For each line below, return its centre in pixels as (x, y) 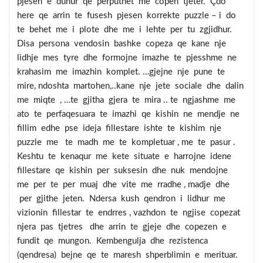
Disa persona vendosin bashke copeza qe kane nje (123, 44)
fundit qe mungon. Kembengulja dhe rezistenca (114, 241)
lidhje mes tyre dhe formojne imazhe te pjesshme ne (128, 58)
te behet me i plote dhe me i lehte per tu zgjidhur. (126, 30)
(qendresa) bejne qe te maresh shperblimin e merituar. (127, 255)
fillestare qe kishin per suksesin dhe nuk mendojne (124, 171)
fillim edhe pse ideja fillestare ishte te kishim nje (120, 129)
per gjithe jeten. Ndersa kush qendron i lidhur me (122, 199)
